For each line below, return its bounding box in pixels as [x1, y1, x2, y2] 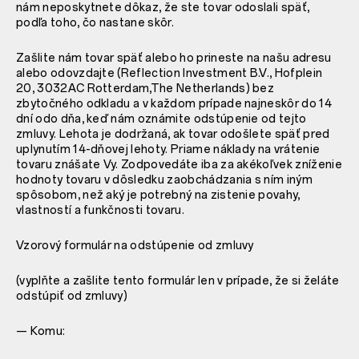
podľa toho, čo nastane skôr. [16, 15, 174, 30]
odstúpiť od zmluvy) [16, 288, 128, 303]
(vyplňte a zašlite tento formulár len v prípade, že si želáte [16, 273, 340, 288]
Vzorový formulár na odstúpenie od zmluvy [16, 238, 254, 252]
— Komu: [16, 324, 66, 338]
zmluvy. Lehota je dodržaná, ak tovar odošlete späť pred [16, 127, 330, 141]
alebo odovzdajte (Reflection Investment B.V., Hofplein [16, 66, 323, 80]
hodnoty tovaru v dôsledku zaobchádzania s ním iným [16, 172, 313, 187]
